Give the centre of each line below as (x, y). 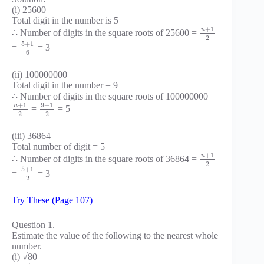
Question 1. (33, 225)
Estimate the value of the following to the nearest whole (115, 236)
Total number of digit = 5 (58, 146)
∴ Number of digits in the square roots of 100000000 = (114, 97)
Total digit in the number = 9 (65, 85)
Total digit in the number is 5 (65, 21)
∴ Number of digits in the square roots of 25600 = (105, 33)
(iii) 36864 (31, 136)
